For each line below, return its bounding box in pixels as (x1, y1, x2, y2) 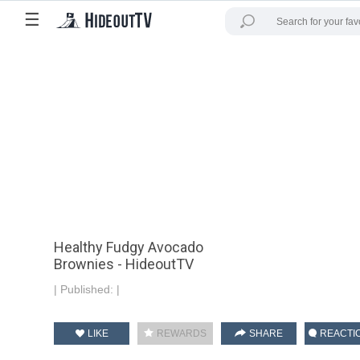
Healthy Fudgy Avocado (54, 239, 204, 256)
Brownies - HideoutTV (54, 256, 194, 272)
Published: (60, 283, 117, 296)
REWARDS (154, 328, 207, 339)
